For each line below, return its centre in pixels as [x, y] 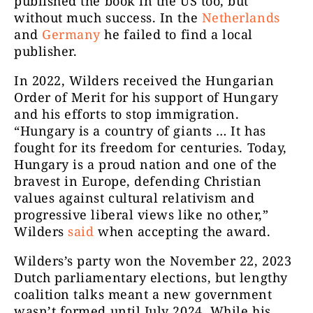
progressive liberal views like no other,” [141, 215]
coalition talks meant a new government [143, 294]
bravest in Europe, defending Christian [138, 181]
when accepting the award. [182, 232]
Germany [71, 35]
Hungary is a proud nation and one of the [146, 165]
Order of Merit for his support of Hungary [146, 97]
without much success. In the [108, 18]
